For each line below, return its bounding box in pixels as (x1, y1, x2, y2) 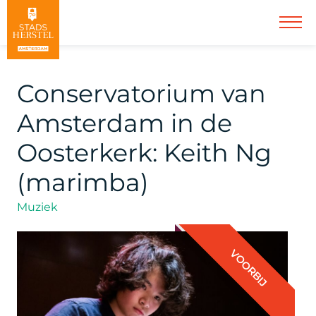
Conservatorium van (17, 78, 266, 109)
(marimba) (17, 167, 149, 197)
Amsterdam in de (17, 108, 232, 138)
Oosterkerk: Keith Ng (17, 138, 272, 168)
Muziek (17, 200, 58, 214)
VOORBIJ (227, 247, 270, 289)
